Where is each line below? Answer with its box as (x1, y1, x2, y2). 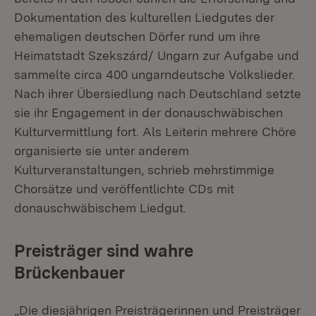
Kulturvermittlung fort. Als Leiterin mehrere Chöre (14, 124, 296, 139)
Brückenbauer (14, 262, 125, 283)
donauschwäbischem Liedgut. (14, 200, 186, 215)
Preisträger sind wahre (14, 241, 193, 261)
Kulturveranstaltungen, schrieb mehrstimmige (14, 162, 274, 177)
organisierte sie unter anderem (14, 143, 189, 158)
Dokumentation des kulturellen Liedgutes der (14, 10, 274, 25)
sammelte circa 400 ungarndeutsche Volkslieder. (14, 67, 295, 82)
